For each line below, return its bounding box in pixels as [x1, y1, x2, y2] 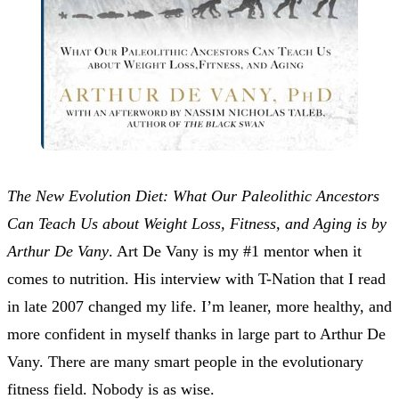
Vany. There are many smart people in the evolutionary [7, 352, 363, 370]
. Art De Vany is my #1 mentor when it [109, 241, 362, 260]
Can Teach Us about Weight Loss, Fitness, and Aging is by [7, 214, 387, 232]
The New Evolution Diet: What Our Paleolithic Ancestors [7, 186, 379, 205]
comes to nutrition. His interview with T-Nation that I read [7, 269, 386, 288]
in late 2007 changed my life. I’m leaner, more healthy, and [7, 297, 392, 315]
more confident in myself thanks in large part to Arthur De [7, 324, 386, 343]
